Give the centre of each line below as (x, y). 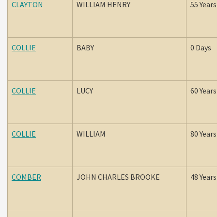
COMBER (26, 177)
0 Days (201, 47)
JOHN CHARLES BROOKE (118, 177)
